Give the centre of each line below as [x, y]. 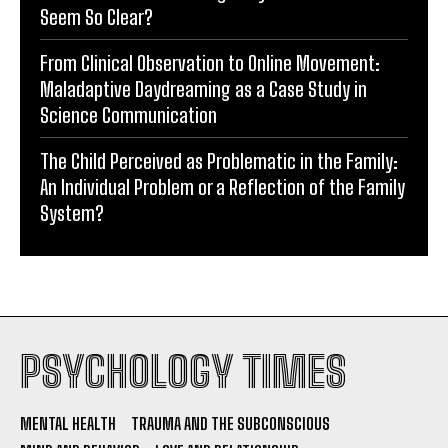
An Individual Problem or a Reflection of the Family [222, 187]
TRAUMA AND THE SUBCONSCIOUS [230, 424]
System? [72, 213]
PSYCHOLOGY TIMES [183, 372]
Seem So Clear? [96, 17]
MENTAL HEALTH [68, 424]
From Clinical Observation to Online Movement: [210, 63]
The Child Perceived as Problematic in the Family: [219, 161]
